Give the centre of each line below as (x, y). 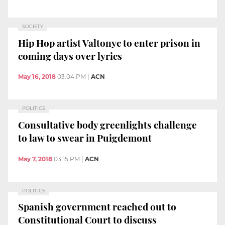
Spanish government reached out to (97, 207)
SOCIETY (33, 27)
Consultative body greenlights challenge (107, 124)
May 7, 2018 (35, 159)
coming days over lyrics (70, 55)
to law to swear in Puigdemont (85, 137)
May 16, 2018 (37, 77)
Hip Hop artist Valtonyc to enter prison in (109, 42)
